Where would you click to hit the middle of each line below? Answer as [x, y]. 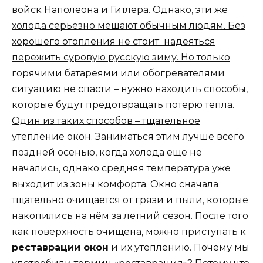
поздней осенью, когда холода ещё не [107, 152]
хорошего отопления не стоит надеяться [114, 41]
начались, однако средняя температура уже [121, 168]
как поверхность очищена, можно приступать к [129, 231]
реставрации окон [60, 247]
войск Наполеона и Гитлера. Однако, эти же [120, 9]
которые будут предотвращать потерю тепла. [123, 104]
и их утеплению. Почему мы [179, 247]
